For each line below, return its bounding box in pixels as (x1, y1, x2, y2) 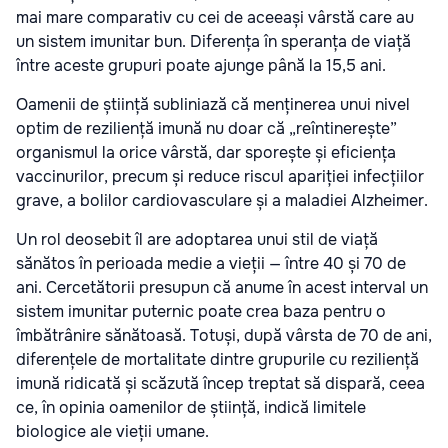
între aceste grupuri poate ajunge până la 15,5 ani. (16, 54, 386, 76)
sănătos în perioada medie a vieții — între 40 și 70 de (16, 252, 406, 274)
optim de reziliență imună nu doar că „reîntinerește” (16, 117, 397, 139)
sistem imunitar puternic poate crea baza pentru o (16, 300, 386, 322)
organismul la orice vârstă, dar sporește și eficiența (16, 141, 396, 163)
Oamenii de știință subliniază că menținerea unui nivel (16, 93, 410, 115)
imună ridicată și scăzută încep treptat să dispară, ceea (16, 372, 425, 394)
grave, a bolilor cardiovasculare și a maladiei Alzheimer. (16, 189, 428, 211)
